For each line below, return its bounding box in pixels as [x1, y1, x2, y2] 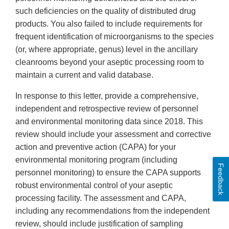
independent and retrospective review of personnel [15, 104, 198, 113]
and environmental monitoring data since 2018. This [15, 117, 203, 126]
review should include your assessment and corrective [15, 130, 211, 139]
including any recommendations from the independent [15, 207, 210, 216]
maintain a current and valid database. [15, 71, 153, 80]
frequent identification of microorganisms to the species [15, 32, 214, 41]
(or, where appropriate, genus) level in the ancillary [15, 45, 198, 54]
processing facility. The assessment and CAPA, [15, 194, 186, 203]
